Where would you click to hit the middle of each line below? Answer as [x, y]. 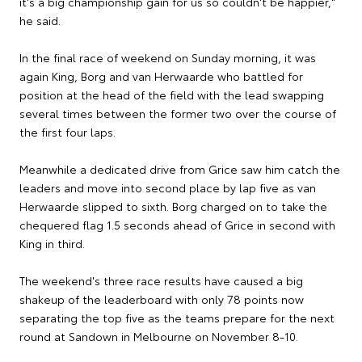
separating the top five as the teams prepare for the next [177, 317]
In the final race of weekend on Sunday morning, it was [168, 57]
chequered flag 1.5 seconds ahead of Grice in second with [177, 224]
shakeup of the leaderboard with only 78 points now [162, 299]
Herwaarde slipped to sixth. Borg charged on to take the [173, 206]
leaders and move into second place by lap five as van [168, 187]
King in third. [52, 243]
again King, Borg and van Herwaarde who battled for [161, 76]
